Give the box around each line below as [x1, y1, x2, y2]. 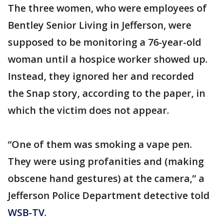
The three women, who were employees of [8, 1, 207, 15]
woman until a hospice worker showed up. [8, 53, 208, 66]
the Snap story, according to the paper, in [8, 87, 205, 100]
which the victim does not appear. [8, 104, 169, 117]
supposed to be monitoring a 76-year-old [8, 36, 201, 49]
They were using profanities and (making [8, 155, 204, 168]
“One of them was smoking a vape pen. [8, 138, 192, 151]
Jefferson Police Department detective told [8, 189, 210, 202]
